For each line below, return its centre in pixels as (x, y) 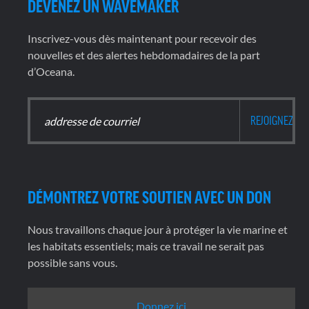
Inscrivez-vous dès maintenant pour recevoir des (142, 38)
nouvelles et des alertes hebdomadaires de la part (144, 55)
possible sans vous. (74, 262)
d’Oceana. (51, 71)
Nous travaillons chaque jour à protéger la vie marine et (158, 229)
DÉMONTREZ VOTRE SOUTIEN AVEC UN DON (149, 196)
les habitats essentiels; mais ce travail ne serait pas (146, 246)
